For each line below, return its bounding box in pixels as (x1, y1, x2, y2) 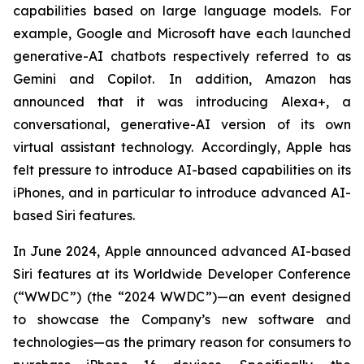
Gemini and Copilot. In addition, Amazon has (13, 71, 351, 87)
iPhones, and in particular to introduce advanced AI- (13, 184, 351, 201)
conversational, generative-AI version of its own (13, 116, 351, 132)
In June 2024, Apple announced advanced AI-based (13, 243, 351, 259)
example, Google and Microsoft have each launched (13, 25, 351, 41)
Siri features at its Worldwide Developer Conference (13, 266, 351, 282)
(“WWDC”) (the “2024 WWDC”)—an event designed (13, 288, 351, 305)
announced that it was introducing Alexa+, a (13, 93, 351, 110)
